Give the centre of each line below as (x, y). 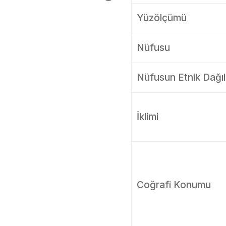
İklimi (147, 117)
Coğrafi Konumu (174, 185)
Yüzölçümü (161, 18)
